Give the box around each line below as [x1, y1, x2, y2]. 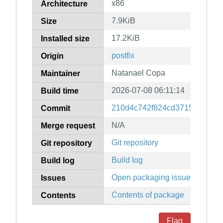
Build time [41, 87, 79, 96]
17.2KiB [111, 34, 140, 43]
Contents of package [111, 191, 184, 200]
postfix [111, 51, 134, 60]
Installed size [41, 34, 90, 43]
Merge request [41, 121, 95, 130]
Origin [41, 52, 64, 61]
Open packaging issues [111, 173, 195, 182]
